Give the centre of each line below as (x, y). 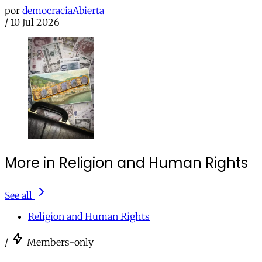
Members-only (60, 242)
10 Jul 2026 (35, 22)
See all (18, 196)
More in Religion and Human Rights (126, 163)
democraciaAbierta (63, 10)
